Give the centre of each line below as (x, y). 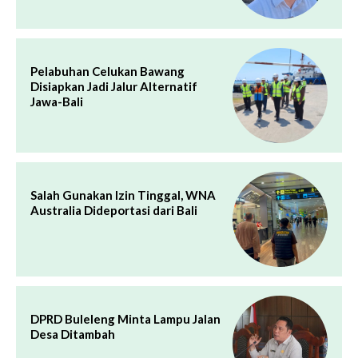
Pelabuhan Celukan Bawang (107, 71)
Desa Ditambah (73, 334)
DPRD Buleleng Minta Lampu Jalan (125, 318)
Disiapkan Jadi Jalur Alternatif (114, 86)
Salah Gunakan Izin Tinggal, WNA (123, 195)
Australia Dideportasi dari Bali (114, 210)
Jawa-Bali (57, 101)
